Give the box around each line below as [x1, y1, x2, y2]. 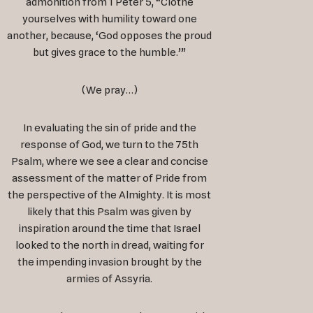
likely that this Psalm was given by [27, 205, 192, 219]
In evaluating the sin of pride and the [22, 122, 196, 135]
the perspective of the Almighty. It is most [8, 189, 212, 202]
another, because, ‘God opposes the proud [7, 29, 212, 43]
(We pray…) [81, 84, 138, 97]
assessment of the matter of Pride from [12, 172, 208, 185]
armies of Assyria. [66, 272, 153, 286]
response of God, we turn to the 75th [20, 138, 199, 152]
